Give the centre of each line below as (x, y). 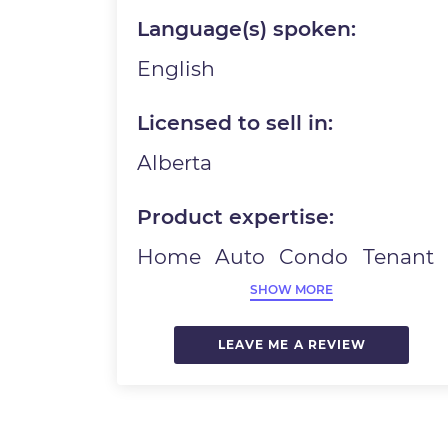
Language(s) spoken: (247, 29)
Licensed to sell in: (235, 123)
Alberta (175, 163)
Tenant (398, 257)
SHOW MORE (292, 290)
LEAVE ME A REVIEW (292, 345)
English (176, 69)
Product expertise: (236, 217)
